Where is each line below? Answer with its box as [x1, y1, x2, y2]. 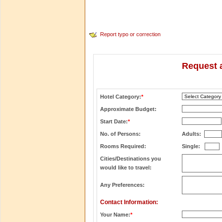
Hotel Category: [100, 94, 141, 100]
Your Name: [100, 212, 130, 218]
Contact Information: [100, 199, 158, 206]
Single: [182, 143, 205, 150]
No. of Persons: [100, 131, 141, 137]
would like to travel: [100, 165, 152, 171]
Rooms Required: [100, 143, 146, 150]
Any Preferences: [100, 182, 145, 188]
